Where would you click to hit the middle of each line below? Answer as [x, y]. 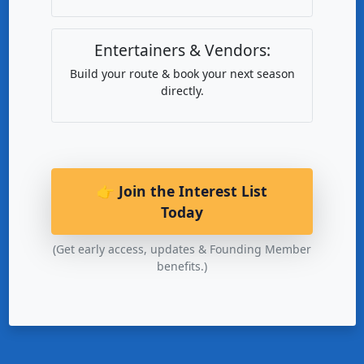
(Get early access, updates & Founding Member [182, 249]
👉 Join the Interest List [182, 191]
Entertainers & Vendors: [182, 50]
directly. [182, 91]
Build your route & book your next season [182, 74]
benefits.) [182, 266]
